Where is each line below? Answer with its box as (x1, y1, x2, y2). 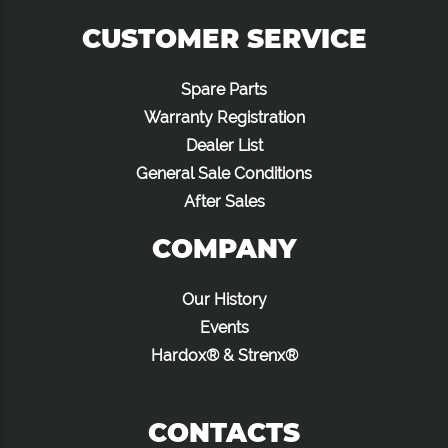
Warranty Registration (143, 108, 305, 128)
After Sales (183, 192, 265, 212)
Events (199, 318, 249, 338)
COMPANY (152, 233, 296, 266)
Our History (181, 290, 267, 310)
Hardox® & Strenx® (150, 346, 298, 366)
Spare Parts (181, 80, 267, 100)
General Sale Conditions (136, 164, 312, 184)
